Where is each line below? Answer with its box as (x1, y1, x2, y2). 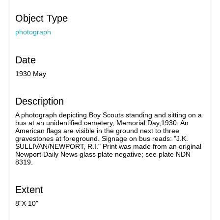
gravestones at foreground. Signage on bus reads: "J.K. (15, 134, 188, 142)
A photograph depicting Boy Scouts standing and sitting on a (15, 110, 202, 119)
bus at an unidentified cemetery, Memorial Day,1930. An (15, 118, 189, 127)
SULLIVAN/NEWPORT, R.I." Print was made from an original (15, 142, 201, 150)
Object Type (15, 13, 68, 24)
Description (15, 95, 64, 107)
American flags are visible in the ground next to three (15, 126, 179, 135)
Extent (15, 184, 43, 195)
